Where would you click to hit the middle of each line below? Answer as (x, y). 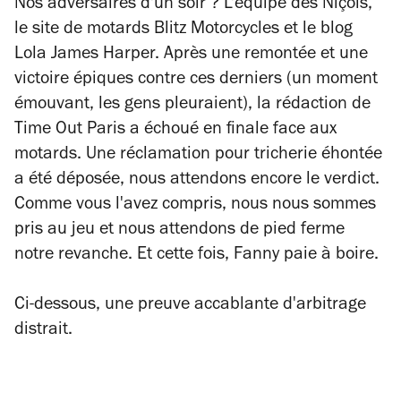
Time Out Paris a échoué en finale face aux (175, 131)
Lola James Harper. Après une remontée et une (191, 55)
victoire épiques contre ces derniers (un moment (196, 81)
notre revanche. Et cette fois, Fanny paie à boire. (196, 256)
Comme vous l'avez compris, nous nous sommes (195, 206)
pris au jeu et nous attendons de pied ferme (179, 231)
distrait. (43, 331)
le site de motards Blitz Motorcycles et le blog (183, 30)
